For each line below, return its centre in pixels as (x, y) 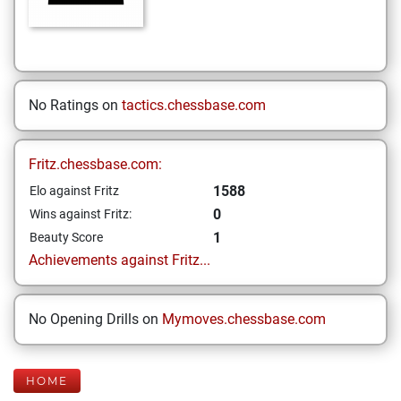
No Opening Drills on (95, 319)
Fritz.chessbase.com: (95, 164)
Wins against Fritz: (81, 214)
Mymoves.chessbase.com (244, 319)
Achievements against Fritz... (119, 260)
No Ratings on (75, 105)
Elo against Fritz (74, 191)
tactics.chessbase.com (194, 105)
